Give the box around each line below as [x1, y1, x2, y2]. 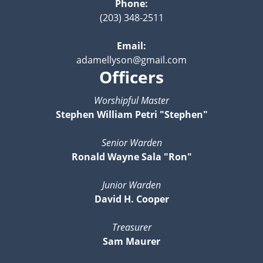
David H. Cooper [94, 192, 169, 205]
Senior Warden [101, 136, 162, 149]
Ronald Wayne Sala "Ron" [71, 150, 192, 163]
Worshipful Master [94, 93, 169, 107]
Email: [117, 39, 146, 52]
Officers [99, 65, 164, 88]
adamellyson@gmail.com [76, 53, 187, 66]
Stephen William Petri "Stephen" [55, 107, 208, 121]
